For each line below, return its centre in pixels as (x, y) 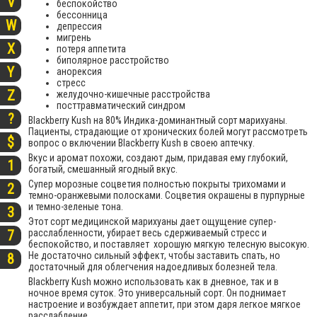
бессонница (82, 15)
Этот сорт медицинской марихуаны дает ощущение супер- (152, 221)
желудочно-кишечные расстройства (133, 94)
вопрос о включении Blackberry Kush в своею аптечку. (142, 143)
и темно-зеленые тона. (76, 206)
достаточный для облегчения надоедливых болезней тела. (153, 266)
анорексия (79, 71)
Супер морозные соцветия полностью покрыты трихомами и (157, 184)
